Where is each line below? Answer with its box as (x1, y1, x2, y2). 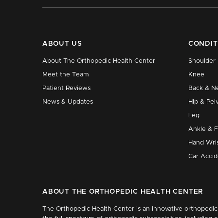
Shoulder (188, 58, 216, 64)
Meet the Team (42, 72, 89, 78)
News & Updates (42, 99, 93, 105)
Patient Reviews (42, 85, 91, 91)
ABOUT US (42, 40, 82, 47)
